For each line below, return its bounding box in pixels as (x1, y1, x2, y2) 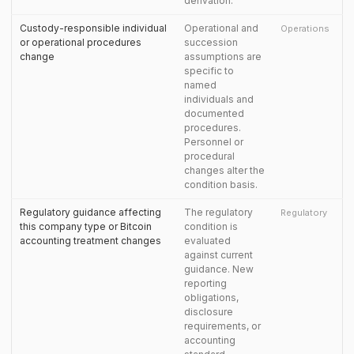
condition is (184, 220, 238, 232)
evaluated (184, 235, 231, 247)
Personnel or (184, 136, 243, 148)
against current (184, 249, 253, 261)
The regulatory (184, 206, 253, 218)
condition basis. (184, 179, 258, 190)
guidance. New (184, 263, 254, 275)
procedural (184, 150, 235, 162)
